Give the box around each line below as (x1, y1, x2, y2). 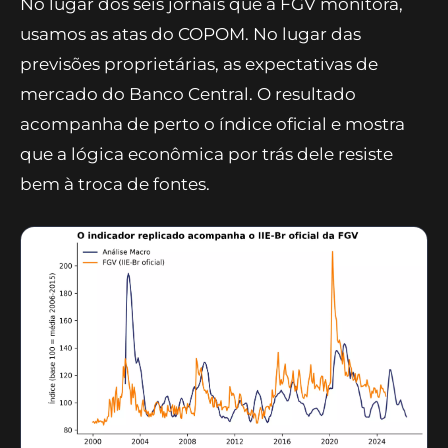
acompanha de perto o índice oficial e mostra (20, 114, 405, 135)
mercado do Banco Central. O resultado (20, 84, 356, 105)
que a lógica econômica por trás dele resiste (20, 144, 393, 165)
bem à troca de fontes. (20, 174, 210, 195)
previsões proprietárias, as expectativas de (20, 54, 378, 75)
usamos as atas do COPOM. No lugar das (20, 24, 361, 45)
